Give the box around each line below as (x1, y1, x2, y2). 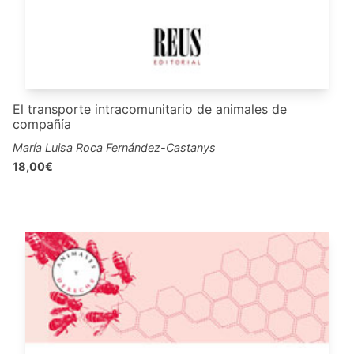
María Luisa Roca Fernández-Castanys (13, 140, 216, 154)
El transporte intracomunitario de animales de (13, 100, 287, 117)
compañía (13, 115, 71, 132)
